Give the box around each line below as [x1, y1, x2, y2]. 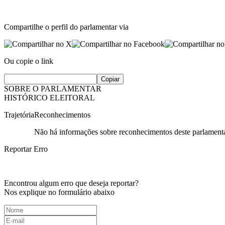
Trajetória [4, 110, 34, 120]
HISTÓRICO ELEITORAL [4, 93, 95, 102]
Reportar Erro [4, 145, 48, 154]
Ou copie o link [4, 57, 53, 66]
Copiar [101, 75, 120, 83]
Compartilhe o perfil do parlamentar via [4, 23, 129, 32]
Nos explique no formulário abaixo [4, 188, 115, 197]
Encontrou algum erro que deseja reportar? [4, 179, 139, 188]
